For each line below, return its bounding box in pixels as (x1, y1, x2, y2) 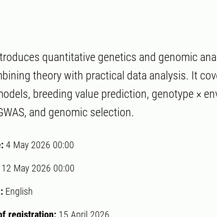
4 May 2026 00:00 (6, 139, 74, 151)
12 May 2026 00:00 (1, 162, 75, 174)
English (3, 186, 33, 198)
